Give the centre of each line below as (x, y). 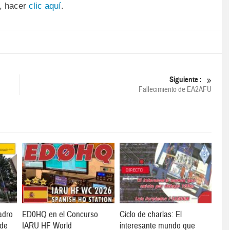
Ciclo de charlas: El (150, 215)
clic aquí (45, 6)
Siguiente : (185, 80)
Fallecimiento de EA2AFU (175, 90)
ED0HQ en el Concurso (60, 215)
